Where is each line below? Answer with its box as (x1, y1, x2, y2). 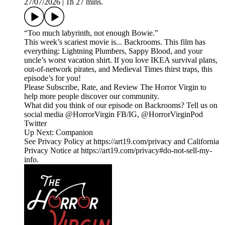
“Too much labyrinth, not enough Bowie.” (24, 29, 158, 38)
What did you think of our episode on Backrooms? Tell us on (24, 101, 217, 110)
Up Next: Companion (24, 128, 93, 137)
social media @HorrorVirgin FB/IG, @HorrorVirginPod (24, 110, 203, 119)
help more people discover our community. (24, 92, 159, 101)
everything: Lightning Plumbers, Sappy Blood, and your (24, 47, 202, 56)
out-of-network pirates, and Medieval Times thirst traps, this (24, 65, 212, 74)
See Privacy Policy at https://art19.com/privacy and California (24, 137, 219, 146)
